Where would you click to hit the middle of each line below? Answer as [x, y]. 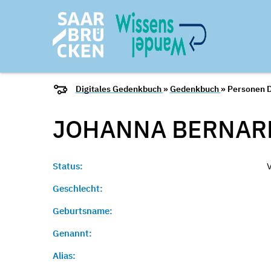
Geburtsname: [83, 211]
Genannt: [72, 233]
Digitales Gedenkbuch [119, 89]
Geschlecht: [78, 188]
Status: [68, 166]
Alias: [64, 256]
